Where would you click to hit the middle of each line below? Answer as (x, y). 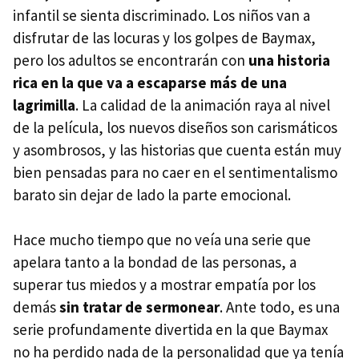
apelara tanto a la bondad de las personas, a (155, 262)
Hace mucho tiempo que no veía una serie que (162, 240)
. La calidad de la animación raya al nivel (203, 105)
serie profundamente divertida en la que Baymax (170, 330)
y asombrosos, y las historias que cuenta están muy (177, 150)
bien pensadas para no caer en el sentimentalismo (175, 173)
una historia (289, 61)
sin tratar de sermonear (139, 307)
